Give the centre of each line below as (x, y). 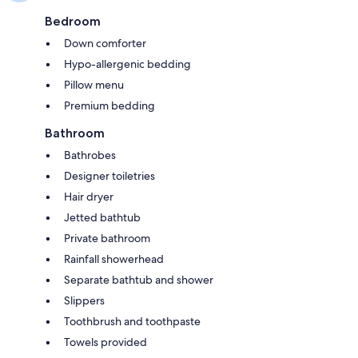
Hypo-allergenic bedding (127, 64)
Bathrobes (90, 155)
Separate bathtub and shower (139, 279)
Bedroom (73, 21)
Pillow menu (94, 84)
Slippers (84, 300)
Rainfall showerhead (114, 259)
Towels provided (105, 342)
